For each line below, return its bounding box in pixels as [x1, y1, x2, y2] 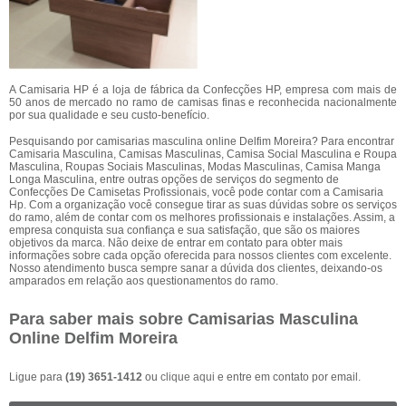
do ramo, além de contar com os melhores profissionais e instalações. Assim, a [9, 211, 395, 224]
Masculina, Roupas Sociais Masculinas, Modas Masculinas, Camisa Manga [9, 160, 381, 173]
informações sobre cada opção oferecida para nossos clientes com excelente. [9, 249, 391, 262]
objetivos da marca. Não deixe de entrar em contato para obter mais [9, 237, 343, 249]
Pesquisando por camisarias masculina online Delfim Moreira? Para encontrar [9, 135, 394, 148]
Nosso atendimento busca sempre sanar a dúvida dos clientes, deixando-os [9, 262, 382, 275]
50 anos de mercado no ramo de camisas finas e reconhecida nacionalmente [9, 96, 397, 109]
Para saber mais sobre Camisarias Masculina [9, 310, 358, 328]
